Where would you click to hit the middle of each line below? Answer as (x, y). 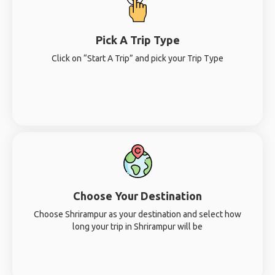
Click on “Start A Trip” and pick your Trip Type (137, 58)
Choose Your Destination (137, 196)
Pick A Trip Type (137, 40)
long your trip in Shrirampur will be (137, 227)
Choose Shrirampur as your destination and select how (137, 214)
